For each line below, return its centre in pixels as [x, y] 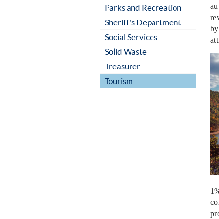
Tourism [119, 81]
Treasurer [122, 66]
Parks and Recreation [143, 8]
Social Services [131, 37]
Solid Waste [126, 52]
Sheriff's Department [143, 22]
